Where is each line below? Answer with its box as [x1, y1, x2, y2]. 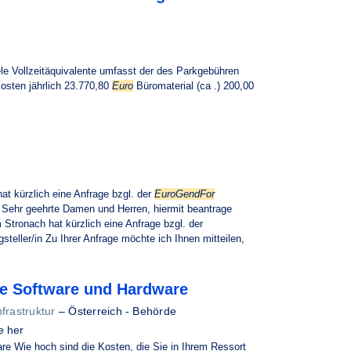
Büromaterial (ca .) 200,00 [133, 80, 254, 92]
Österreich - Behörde [68, 305, 177, 317]
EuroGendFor [154, 188, 215, 200]
